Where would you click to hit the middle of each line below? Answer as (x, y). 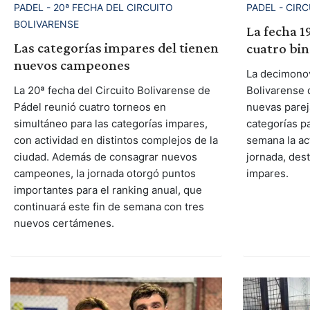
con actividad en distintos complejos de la (116, 140)
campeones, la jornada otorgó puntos (104, 173)
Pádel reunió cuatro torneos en (90, 107)
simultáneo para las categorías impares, (110, 123)
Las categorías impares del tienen (116, 47)
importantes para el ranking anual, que (108, 190)
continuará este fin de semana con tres (109, 206)
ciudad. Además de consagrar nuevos (105, 156)
